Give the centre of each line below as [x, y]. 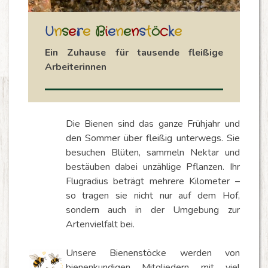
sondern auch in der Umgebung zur [153, 210]
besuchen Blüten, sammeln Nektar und [153, 152]
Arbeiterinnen [76, 67]
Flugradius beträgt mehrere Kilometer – [153, 181]
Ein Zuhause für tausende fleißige [134, 52]
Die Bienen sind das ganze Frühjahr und [153, 124]
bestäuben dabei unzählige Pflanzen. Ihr [153, 167]
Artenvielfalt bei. [100, 224]
